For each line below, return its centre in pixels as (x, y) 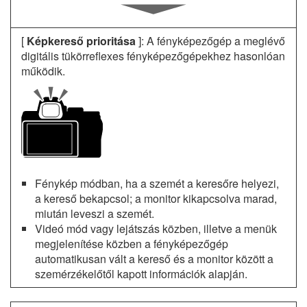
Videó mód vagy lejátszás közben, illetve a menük (156, 229)
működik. (43, 71)
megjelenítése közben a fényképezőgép (132, 244)
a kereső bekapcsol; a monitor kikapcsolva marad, (156, 199)
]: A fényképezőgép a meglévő (210, 41)
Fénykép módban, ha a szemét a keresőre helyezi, (157, 184)
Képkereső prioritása (81, 41)
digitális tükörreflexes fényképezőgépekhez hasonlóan (153, 56)
